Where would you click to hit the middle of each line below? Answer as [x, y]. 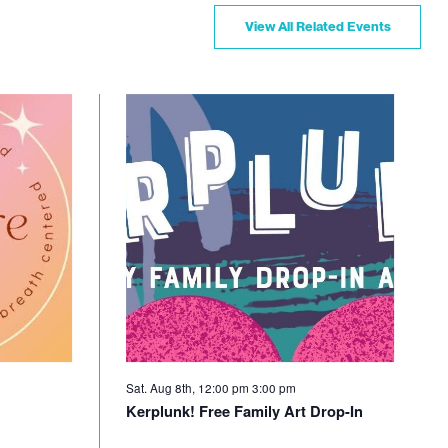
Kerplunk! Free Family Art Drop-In [245, 410]
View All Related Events [317, 26]
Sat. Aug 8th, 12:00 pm [189, 387]
